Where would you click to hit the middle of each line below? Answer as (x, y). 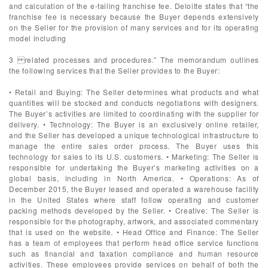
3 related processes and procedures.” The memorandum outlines (134, 60)
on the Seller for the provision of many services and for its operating (134, 27)
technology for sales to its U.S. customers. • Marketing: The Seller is (134, 156)
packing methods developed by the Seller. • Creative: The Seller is (134, 210)
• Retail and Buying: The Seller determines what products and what (134, 92)
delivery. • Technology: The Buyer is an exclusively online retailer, (134, 124)
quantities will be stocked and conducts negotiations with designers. (134, 103)
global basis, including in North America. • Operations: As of (134, 178)
